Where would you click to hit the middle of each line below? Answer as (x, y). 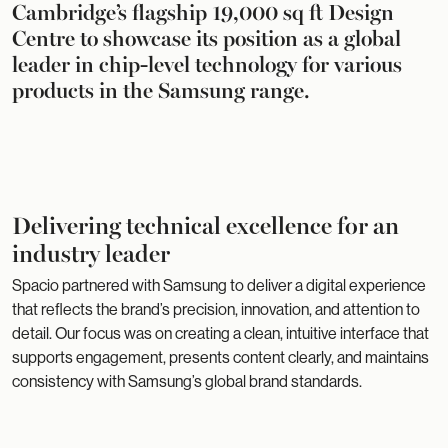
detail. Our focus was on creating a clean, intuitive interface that (220, 333)
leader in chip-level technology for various (207, 63)
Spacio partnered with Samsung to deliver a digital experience (219, 285)
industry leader (91, 252)
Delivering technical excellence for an (205, 224)
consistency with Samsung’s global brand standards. (187, 381)
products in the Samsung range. (161, 89)
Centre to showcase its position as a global (206, 37)
